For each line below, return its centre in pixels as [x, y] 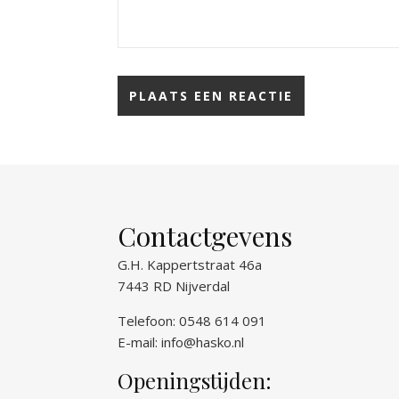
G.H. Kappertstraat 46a [190, 265]
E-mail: [139, 342]
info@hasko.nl [203, 342]
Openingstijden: [195, 380]
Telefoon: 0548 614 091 [192, 321]
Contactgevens [205, 236]
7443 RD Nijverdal [174, 286]
